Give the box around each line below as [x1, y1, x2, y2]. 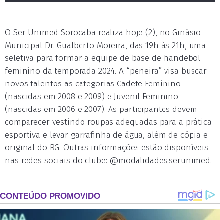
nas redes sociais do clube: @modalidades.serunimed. [5, 155, 212, 165]
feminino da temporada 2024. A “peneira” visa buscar [5, 66, 207, 76]
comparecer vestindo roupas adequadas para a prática [5, 117, 212, 127]
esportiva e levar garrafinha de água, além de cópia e [5, 130, 208, 140]
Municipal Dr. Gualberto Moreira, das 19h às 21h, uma [5, 40, 206, 51]
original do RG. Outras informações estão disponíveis [5, 142, 208, 153]
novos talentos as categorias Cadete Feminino [5, 79, 181, 89]
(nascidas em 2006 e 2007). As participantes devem [5, 104, 197, 114]
